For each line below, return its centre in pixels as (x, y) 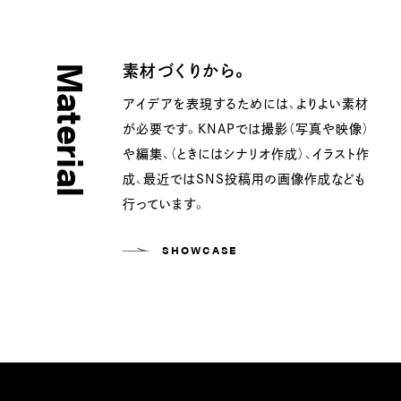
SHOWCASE (200, 249)
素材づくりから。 (186, 70)
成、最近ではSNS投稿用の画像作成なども (244, 178)
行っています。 (164, 203)
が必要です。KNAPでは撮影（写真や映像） (246, 128)
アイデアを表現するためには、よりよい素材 (246, 102)
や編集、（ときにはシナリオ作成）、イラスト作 (246, 153)
